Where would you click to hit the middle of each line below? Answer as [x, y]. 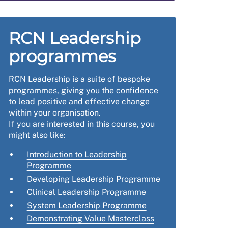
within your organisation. [55, 113]
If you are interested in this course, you [81, 124]
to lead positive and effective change [79, 102]
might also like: [37, 135]
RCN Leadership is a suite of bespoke [79, 79]
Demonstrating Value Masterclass [90, 219]
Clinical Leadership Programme [86, 192]
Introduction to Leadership [77, 154]
